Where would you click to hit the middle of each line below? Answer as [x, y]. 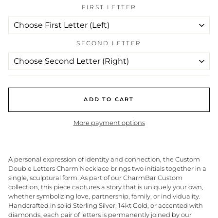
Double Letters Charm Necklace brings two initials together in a [107, 168]
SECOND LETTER [109, 43]
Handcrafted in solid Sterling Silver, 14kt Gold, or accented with [106, 205]
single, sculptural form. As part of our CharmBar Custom [95, 177]
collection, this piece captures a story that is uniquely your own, [106, 187]
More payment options [109, 122]
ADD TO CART [109, 100]
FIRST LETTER [109, 7]
